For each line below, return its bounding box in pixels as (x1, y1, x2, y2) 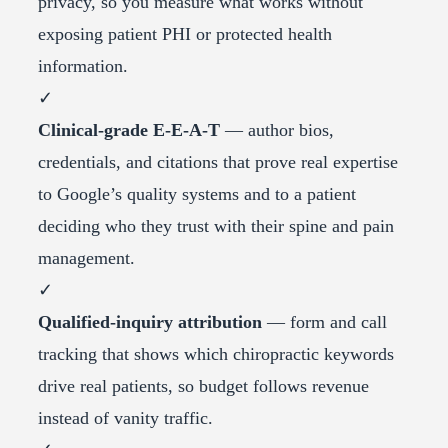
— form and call (262, 312, 387, 333)
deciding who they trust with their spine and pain (38, 216, 394, 237)
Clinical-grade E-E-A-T (38, 120, 220, 141)
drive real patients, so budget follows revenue (38, 376, 369, 397)
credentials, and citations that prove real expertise (38, 152, 398, 173)
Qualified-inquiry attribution (38, 312, 262, 333)
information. (38, 56, 128, 77)
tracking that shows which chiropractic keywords (38, 344, 394, 365)
